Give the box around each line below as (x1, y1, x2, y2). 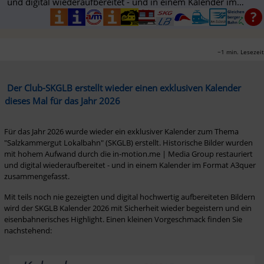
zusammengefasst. (4, 170, 70, 181)
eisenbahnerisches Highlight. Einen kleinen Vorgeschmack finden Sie (4, 213, 242, 225)
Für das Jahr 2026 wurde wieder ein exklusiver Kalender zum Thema (4, 126, 239, 137)
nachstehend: (4, 225, 52, 236)
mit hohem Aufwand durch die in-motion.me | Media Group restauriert (4, 148, 253, 159)
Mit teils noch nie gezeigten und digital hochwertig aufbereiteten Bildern (4, 191, 255, 202)
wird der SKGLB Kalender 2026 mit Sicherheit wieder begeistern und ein (4, 202, 252, 213)
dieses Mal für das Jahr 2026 (4, 94, 120, 107)
